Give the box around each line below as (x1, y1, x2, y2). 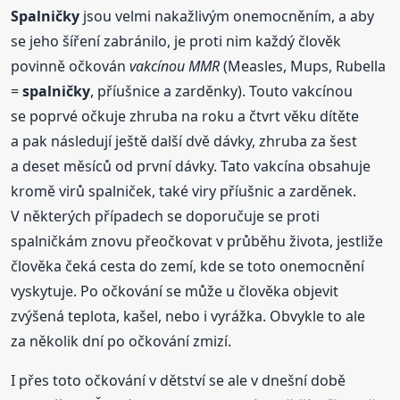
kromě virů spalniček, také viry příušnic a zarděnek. (11, 180, 357, 201)
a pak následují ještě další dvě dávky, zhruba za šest (11, 130, 358, 151)
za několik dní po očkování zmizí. (11, 330, 232, 351)
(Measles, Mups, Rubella (220, 55, 387, 76)
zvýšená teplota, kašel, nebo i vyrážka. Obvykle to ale (11, 305, 366, 326)
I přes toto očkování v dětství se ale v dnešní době (11, 370, 346, 390)
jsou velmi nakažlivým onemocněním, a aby (79, 5, 375, 26)
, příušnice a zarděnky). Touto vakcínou (90, 80, 354, 101)
